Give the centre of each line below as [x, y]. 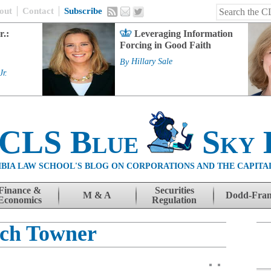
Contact [38, 11]
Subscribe [83, 11]
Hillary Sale [152, 62]
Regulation [174, 200]
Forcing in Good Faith [165, 45]
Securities [174, 190]
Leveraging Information [184, 34]
